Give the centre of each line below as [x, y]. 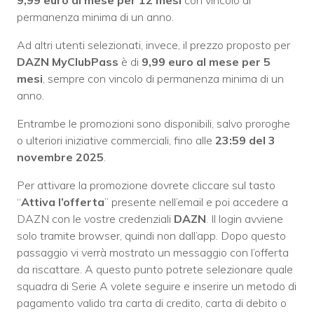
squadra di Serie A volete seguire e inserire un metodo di [157, 286]
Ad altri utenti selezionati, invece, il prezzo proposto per [153, 45]
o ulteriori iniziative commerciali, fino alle [116, 141]
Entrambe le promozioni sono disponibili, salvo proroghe [153, 124]
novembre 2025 [60, 157]
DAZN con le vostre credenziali [95, 219]
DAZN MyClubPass [68, 62]
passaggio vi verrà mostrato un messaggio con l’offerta [153, 253]
